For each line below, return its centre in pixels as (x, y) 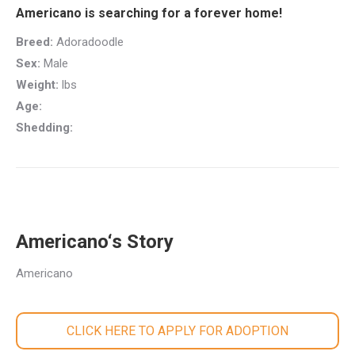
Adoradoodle (88, 42)
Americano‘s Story (95, 242)
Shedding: (44, 127)
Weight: (37, 84)
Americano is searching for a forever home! (149, 13)
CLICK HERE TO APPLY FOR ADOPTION (177, 331)
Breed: (34, 42)
